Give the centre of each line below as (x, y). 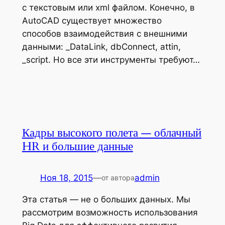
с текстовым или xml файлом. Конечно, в (108, 7)
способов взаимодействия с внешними (104, 33)
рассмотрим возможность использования (110, 212)
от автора (118, 177)
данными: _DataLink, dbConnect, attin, (101, 46)
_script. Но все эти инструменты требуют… (111, 60)
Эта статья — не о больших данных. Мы (106, 199)
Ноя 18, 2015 (66, 178)
